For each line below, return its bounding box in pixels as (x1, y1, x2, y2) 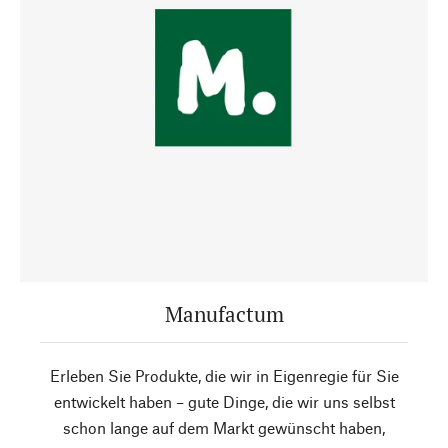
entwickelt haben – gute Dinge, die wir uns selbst (53, 392, 395, 411)
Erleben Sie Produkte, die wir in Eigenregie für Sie (49, 366, 399, 385)
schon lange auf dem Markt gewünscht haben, (63, 418, 385, 437)
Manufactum (164, 300, 284, 328)
